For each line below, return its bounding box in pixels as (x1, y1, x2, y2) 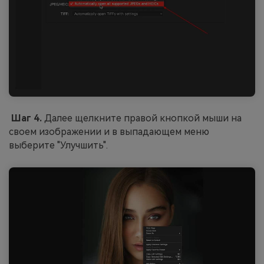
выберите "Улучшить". (9, 140, 108, 151)
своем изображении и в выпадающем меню (9, 126, 209, 138)
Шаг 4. (11, 113, 44, 124)
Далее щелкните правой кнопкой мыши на (44, 113, 242, 124)
